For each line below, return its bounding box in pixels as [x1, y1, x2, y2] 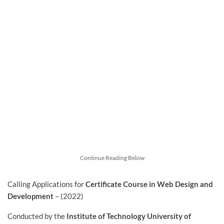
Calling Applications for [7, 179, 85, 189]
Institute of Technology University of [66, 211, 191, 221]
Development [7, 191, 55, 201]
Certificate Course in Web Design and [85, 179, 213, 189]
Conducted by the [7, 211, 66, 221]
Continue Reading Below [79, 154, 144, 162]
